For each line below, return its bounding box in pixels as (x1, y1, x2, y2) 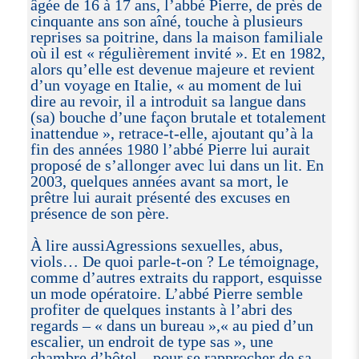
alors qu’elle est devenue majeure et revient (30, 59, 315, 78)
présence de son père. (30, 204, 169, 222)
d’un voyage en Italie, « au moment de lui (30, 75, 302, 94)
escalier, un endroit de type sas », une (30, 332, 273, 350)
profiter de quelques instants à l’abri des (30, 300, 292, 318)
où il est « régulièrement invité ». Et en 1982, (30, 43, 325, 62)
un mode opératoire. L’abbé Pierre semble (30, 284, 303, 302)
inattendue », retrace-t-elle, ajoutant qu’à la (30, 123, 313, 142)
